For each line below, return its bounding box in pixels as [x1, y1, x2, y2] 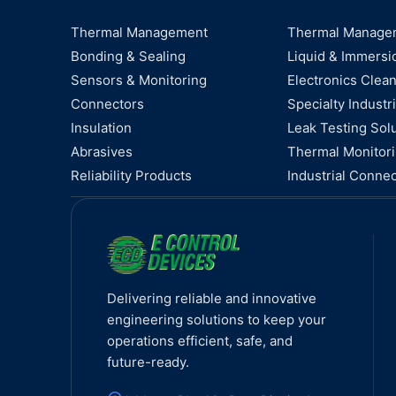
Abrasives [71, 143, 133, 160]
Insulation [71, 119, 132, 136]
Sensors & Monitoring [71, 72, 207, 88]
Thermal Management [71, 24, 208, 41]
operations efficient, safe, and [107, 331, 293, 349]
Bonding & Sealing [71, 48, 186, 65]
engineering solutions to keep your [107, 310, 326, 328]
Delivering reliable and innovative [107, 289, 316, 307]
